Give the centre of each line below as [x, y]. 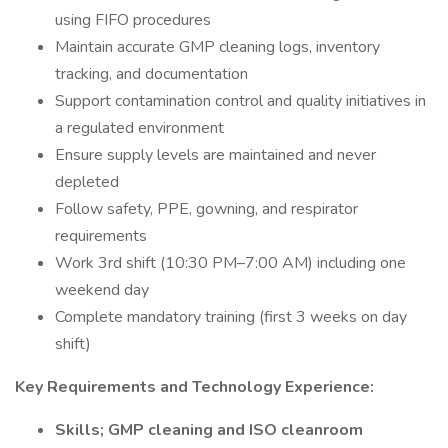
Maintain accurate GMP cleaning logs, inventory [217, 47]
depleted [87, 182]
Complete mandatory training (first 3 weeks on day [231, 317]
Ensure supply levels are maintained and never [215, 155]
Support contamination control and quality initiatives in [240, 101]
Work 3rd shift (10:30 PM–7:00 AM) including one [230, 263]
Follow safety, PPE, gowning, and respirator [206, 209]
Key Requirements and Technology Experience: [194, 387]
